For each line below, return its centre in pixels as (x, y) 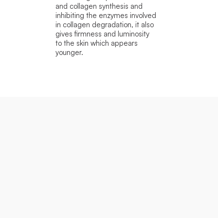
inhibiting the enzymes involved (106, 15)
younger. (69, 52)
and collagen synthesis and (99, 6)
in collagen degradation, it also (104, 24)
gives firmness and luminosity (102, 34)
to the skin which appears (96, 43)
